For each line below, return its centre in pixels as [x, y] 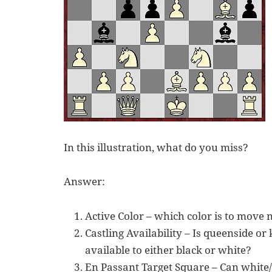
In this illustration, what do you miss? [156, 147]
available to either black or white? [168, 250]
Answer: [85, 182]
